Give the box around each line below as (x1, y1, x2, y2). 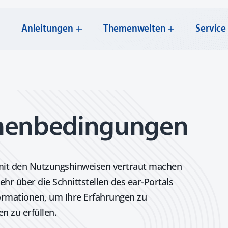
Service (195, 24, 226, 34)
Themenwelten (103, 24, 166, 34)
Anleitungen (21, 24, 73, 34)
